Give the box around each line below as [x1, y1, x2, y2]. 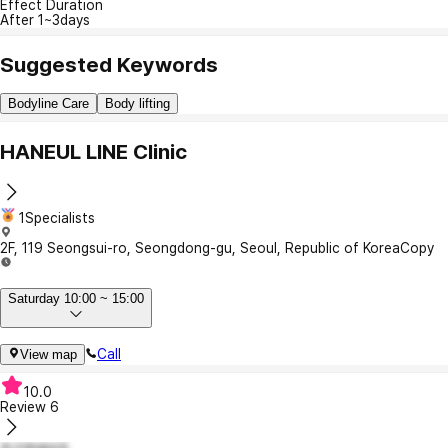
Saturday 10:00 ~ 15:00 [8, 290, 144, 306]
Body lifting [105, 96, 170, 112]
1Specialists [19, 210, 95, 227]
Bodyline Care [8, 96, 89, 112]
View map [20, 347, 77, 362]
